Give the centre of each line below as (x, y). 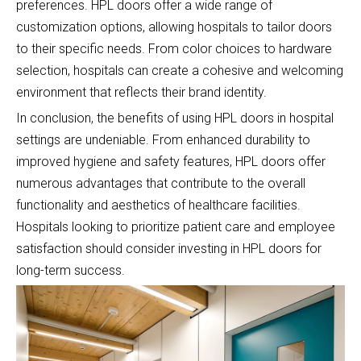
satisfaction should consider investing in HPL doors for (169, 248)
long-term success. (71, 270)
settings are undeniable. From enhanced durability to (163, 139)
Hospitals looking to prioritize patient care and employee (176, 226)
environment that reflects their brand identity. (141, 92)
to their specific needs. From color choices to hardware (174, 48)
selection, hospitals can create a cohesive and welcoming (180, 70)
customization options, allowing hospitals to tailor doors (174, 27)
